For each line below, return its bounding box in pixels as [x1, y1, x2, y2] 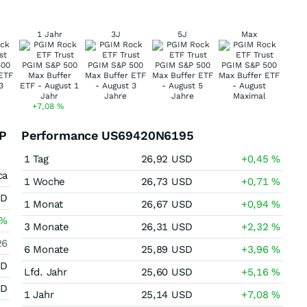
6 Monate [24, 243, 69, 256]
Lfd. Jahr [24, 266, 67, 278]
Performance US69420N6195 [21, 128, 194, 143]
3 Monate [24, 221, 69, 233]
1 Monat [24, 198, 63, 210]
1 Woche [24, 175, 65, 188]
